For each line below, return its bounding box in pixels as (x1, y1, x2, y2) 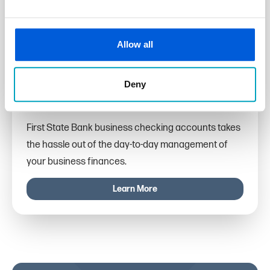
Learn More (113, 184, 157, 195)
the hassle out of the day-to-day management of (27, 139, 228, 151)
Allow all (116, 39, 154, 50)
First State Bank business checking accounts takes (27, 122, 240, 134)
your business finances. (27, 156, 127, 168)
